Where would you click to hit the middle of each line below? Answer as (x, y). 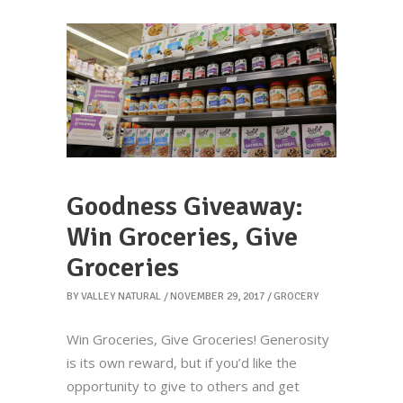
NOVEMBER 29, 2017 (217, 297)
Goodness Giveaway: (185, 207)
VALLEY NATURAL (121, 297)
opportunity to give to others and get (183, 386)
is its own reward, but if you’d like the (182, 363)
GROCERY (296, 297)
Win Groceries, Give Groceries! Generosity (198, 340)
